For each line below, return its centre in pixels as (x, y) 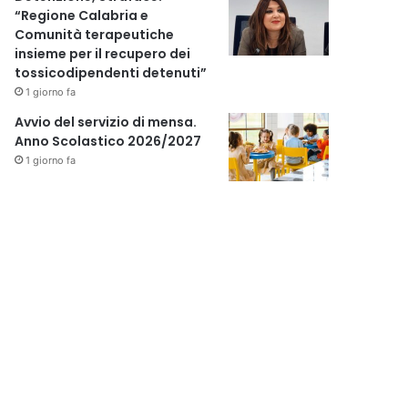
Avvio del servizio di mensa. (106, 122)
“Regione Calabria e (82, 15)
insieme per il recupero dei (103, 53)
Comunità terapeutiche (95, 34)
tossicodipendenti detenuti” (111, 72)
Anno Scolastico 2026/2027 (108, 141)
